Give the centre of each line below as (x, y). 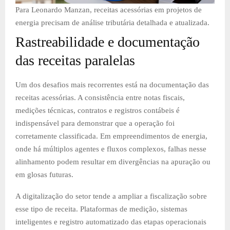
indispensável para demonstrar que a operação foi (95, 123)
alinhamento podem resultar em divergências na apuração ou (113, 161)
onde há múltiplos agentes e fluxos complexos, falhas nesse (111, 149)
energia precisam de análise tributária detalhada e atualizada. (112, 22)
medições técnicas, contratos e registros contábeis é (98, 110)
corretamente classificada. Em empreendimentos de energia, (111, 136)
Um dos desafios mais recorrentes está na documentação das (112, 84)
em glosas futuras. (44, 174)
